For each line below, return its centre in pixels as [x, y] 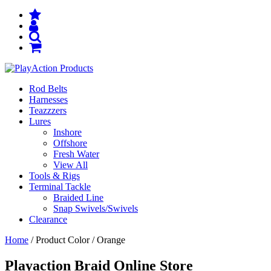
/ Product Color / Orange [77, 240]
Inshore [67, 132]
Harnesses [48, 100]
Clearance [48, 219]
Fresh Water [76, 154]
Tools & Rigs [54, 176]
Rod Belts [48, 89]
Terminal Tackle [60, 187]
